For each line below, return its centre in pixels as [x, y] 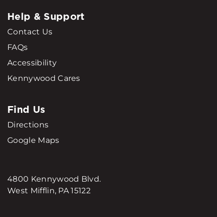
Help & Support [46, 17]
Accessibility [32, 63]
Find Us [26, 110]
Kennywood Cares [44, 78]
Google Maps [33, 140]
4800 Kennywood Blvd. [54, 179]
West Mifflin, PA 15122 [49, 191]
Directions [28, 125]
